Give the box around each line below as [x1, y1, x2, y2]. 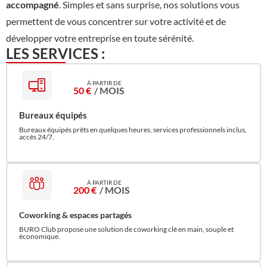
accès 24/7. [19, 132, 54, 142]
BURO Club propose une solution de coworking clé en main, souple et [19, 224, 234, 234]
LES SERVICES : [6, 45, 105, 63]
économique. [19, 231, 60, 241]
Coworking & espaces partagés [19, 209, 132, 220]
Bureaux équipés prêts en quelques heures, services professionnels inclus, [19, 125, 247, 135]
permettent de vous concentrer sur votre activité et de [6, 15, 226, 27]
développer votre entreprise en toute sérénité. [6, 32, 194, 44]
